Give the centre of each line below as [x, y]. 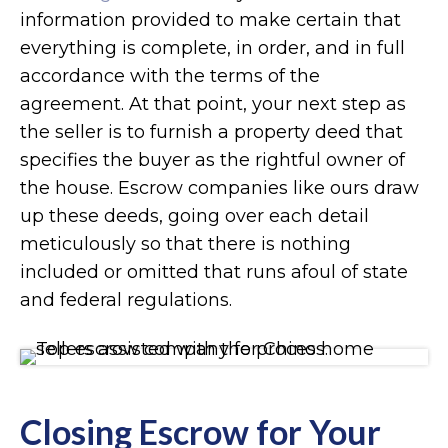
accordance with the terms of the [170, 75]
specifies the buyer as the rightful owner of [212, 159]
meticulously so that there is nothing [185, 243]
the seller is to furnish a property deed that [211, 131]
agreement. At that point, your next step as [213, 103]
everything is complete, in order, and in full [212, 47]
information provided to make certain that [210, 19]
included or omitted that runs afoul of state [214, 271]
